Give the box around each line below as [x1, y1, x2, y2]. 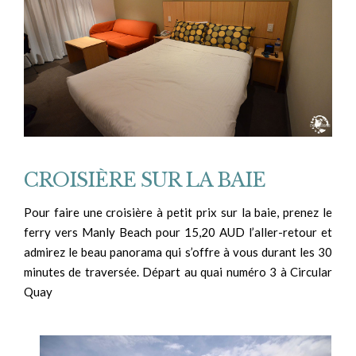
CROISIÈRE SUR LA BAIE [24, 168, 265, 192]
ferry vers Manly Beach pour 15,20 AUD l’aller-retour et [24, 224, 332, 239]
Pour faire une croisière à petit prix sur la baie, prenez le [24, 204, 332, 219]
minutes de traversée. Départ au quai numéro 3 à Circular [24, 264, 332, 279]
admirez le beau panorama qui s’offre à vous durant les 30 [24, 244, 332, 259]
